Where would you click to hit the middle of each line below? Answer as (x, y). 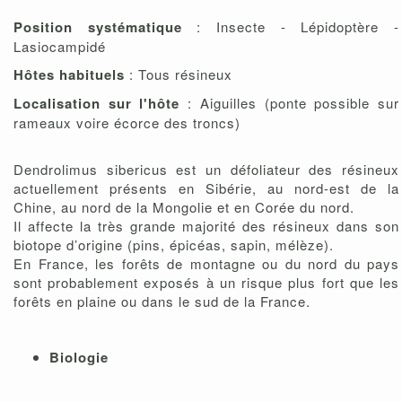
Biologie (79, 357)
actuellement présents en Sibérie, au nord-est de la (206, 188)
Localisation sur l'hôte (97, 103)
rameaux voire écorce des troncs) (127, 122)
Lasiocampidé (60, 46)
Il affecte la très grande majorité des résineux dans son (206, 225)
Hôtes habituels (69, 74)
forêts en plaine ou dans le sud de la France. (162, 301)
